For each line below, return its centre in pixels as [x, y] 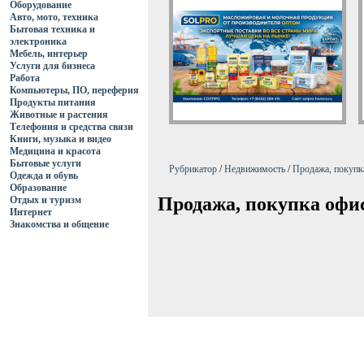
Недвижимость [255, 169]
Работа [25, 78]
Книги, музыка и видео [61, 139]
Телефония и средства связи [71, 127]
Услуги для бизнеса [52, 66]
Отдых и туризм [45, 200]
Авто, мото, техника [54, 17]
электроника [38, 41]
